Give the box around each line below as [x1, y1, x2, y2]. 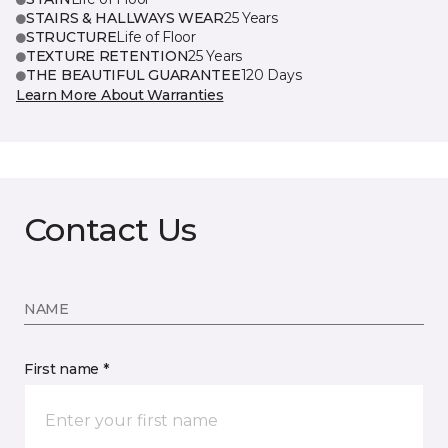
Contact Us [24, 210, 197, 249]
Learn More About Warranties [16, 86, 224, 104]
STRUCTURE [26, 28, 117, 46]
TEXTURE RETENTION [26, 47, 189, 65]
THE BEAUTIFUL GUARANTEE [26, 66, 241, 84]
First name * [24, 360, 109, 378]
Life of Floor [116, 28, 196, 46]
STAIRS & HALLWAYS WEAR [26, 9, 224, 27]
